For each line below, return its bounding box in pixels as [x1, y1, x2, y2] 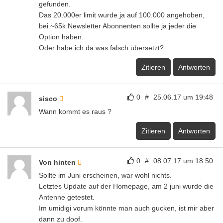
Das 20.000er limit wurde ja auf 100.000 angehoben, [39, 10, 205, 19]
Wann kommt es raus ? [39, 107, 111, 115]
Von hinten [39, 158, 78, 166]
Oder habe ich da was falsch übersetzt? [39, 43, 164, 52]
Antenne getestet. [39, 193, 95, 201]
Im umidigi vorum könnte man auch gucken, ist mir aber [39, 204, 214, 212]
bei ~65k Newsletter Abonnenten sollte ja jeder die [39, 21, 196, 30]
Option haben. [39, 32, 84, 41]
